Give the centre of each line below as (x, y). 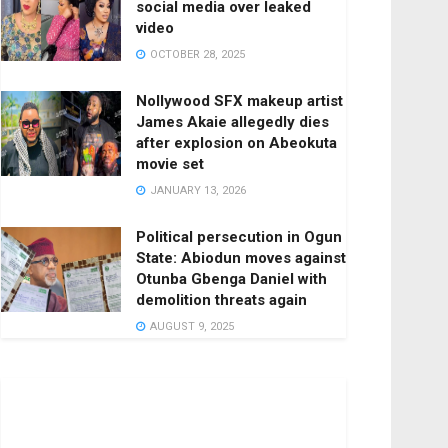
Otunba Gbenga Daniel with (231, 278)
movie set (170, 163)
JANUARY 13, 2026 (196, 190)
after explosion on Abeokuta (236, 142)
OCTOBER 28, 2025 (196, 54)
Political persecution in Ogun (239, 236)
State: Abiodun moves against (241, 257)
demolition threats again (221, 299)
